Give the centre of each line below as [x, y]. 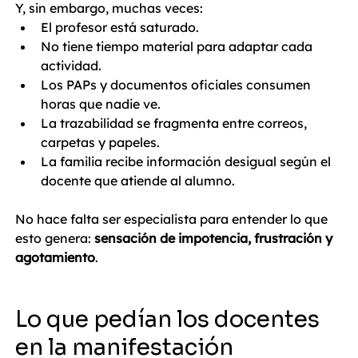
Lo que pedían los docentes [170, 320]
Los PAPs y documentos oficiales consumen [177, 85]
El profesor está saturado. [120, 28]
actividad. [71, 66]
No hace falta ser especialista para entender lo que [173, 219]
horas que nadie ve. [101, 104]
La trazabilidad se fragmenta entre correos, [175, 123]
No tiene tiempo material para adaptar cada [178, 47]
